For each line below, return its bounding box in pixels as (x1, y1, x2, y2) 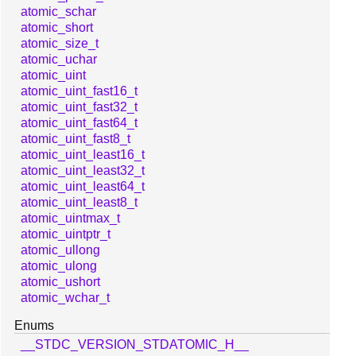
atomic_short (21, 21, 93, 35)
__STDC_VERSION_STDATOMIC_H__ (21, 338, 249, 352)
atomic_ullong (21, 243, 100, 257)
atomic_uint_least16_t (21, 148, 145, 162)
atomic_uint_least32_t (21, 164, 145, 178)
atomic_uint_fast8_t (21, 132, 130, 146)
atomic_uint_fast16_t (21, 84, 137, 99)
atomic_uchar (21, 52, 97, 67)
